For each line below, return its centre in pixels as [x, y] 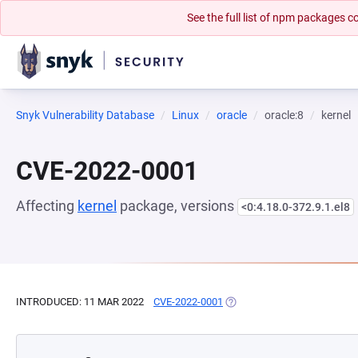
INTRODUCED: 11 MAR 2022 [80, 302]
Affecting [47, 206]
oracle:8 [284, 115]
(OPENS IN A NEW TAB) [278, 302]
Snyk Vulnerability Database [85, 115]
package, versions [177, 206]
